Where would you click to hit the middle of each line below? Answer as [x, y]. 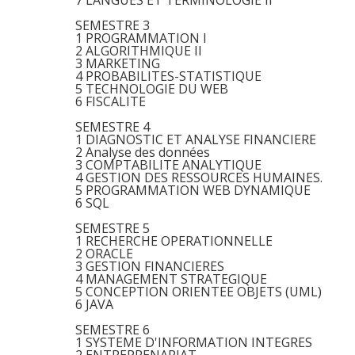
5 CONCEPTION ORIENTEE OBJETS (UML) [198, 292]
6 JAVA [94, 304]
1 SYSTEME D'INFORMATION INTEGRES [194, 342]
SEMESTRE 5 [113, 228]
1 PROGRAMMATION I [141, 38]
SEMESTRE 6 [113, 330]
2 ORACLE [104, 254]
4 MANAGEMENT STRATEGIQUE [171, 279]
